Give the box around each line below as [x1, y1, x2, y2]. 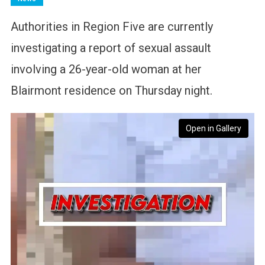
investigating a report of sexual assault [10, 41, 211, 56]
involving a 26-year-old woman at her [10, 62, 202, 77]
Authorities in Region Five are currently [10, 20, 213, 34]
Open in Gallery [186, 124, 242, 134]
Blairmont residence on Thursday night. [10, 83, 212, 98]
